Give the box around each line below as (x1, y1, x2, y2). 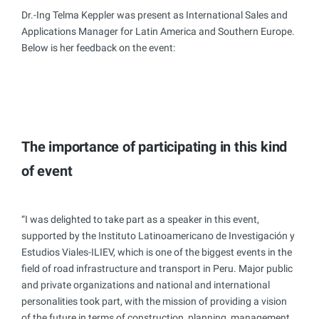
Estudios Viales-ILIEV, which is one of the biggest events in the (21, 246, 292, 258)
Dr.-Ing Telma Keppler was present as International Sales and (21, 9, 288, 21)
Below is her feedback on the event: (21, 41, 175, 53)
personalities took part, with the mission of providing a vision (21, 295, 287, 307)
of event (21, 162, 73, 179)
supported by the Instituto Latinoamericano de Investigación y (21, 229, 295, 241)
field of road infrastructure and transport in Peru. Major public (21, 262, 293, 274)
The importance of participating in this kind (21, 137, 288, 155)
